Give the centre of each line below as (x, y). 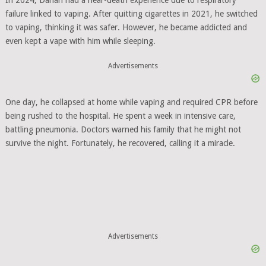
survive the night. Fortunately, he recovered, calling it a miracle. (120, 143)
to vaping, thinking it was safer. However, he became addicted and (126, 27)
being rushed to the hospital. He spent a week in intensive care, (120, 116)
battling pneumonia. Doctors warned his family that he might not (123, 129)
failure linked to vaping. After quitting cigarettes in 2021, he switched (131, 14)
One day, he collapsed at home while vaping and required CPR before (131, 102)
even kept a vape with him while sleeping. (80, 41)
